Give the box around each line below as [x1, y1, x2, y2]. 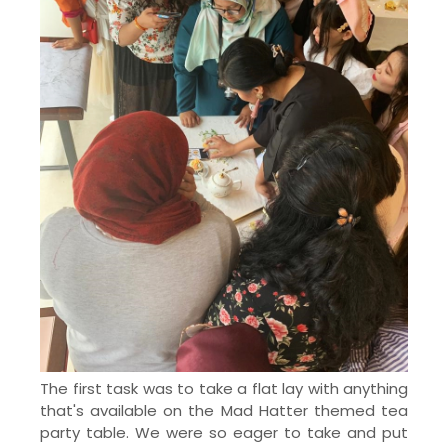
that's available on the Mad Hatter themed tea [40, 400, 408, 422]
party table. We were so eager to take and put [40, 422, 408, 444]
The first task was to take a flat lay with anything [40, 378, 408, 400]
